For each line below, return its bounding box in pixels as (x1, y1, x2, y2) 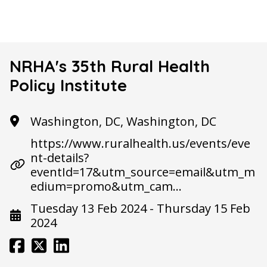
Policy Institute (10, 74, 127, 95)
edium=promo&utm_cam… (30, 178, 182, 194)
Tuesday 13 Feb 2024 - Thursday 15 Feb (30, 200, 250, 216)
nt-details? (30, 149, 89, 166)
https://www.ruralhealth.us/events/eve (30, 135, 250, 151)
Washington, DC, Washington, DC (30, 113, 216, 129)
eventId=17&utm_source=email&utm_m (30, 163, 255, 180)
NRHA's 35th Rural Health (10, 55, 210, 76)
